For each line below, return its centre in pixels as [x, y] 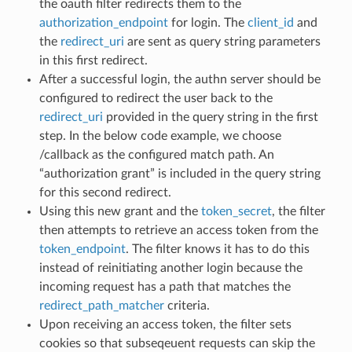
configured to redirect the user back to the [156, 98]
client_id [270, 22]
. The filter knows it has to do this [217, 249]
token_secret [236, 211]
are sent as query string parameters [222, 41]
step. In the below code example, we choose [160, 136]
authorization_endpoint [103, 22]
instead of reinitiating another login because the [170, 268]
